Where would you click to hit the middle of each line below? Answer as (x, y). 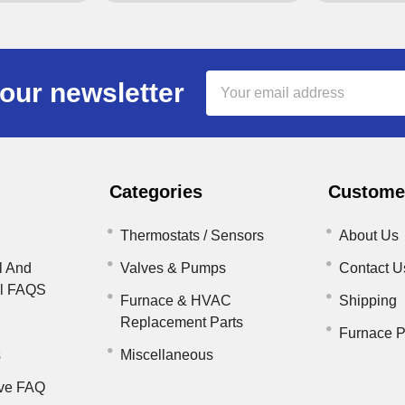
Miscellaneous (167, 354)
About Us (368, 235)
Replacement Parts (182, 322)
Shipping (367, 300)
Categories (156, 191)
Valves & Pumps (174, 268)
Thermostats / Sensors (193, 235)
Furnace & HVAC (176, 300)
